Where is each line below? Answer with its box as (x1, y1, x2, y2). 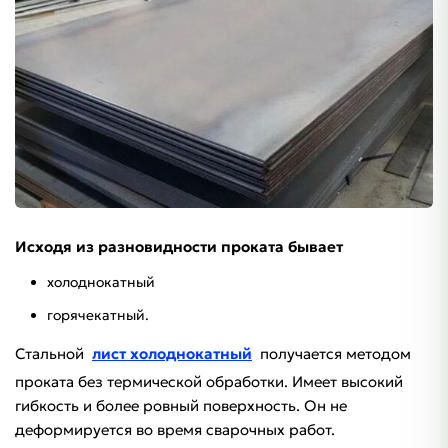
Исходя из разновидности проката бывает (15, 237, 343, 257)
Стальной (15, 344, 88, 364)
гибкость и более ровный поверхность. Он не (15, 396, 347, 416)
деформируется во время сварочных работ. (15, 420, 335, 440)
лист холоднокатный (92, 344, 252, 364)
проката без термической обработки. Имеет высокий (15, 372, 403, 392)
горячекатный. (47, 306, 149, 325)
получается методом (256, 344, 411, 364)
